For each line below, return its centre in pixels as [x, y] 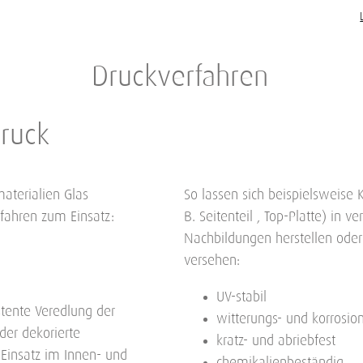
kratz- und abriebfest [275, 342]
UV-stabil [241, 298]
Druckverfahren [180, 77]
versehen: [211, 261]
